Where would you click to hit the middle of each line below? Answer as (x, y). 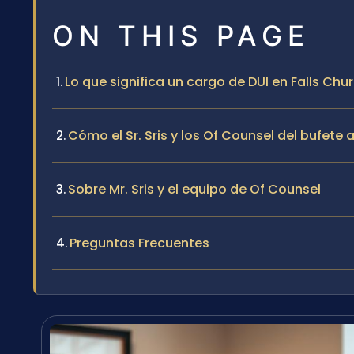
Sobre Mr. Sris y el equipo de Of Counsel (194, 189)
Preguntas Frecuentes (139, 243)
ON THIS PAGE (181, 35)
